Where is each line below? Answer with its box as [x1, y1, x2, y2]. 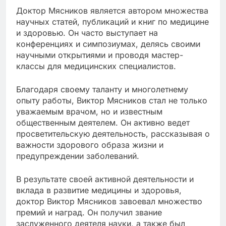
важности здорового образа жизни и [16, 139, 163, 150]
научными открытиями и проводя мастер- [16, 49, 183, 60]
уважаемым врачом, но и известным [16, 106, 162, 117]
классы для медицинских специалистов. [16, 61, 176, 71]
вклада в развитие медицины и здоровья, [16, 185, 182, 195]
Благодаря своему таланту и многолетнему [16, 84, 188, 94]
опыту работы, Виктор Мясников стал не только [16, 95, 207, 105]
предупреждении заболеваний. [16, 150, 139, 161]
